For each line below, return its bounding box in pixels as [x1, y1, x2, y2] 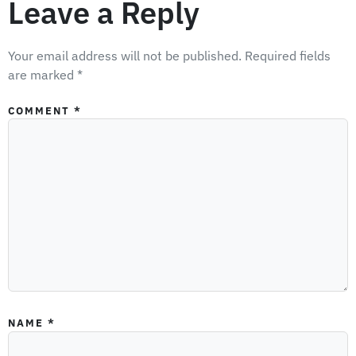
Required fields [245, 48, 331, 64]
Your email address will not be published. [8, 48, 242, 64]
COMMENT [8, 103, 74, 118]
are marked [8, 67, 77, 83]
